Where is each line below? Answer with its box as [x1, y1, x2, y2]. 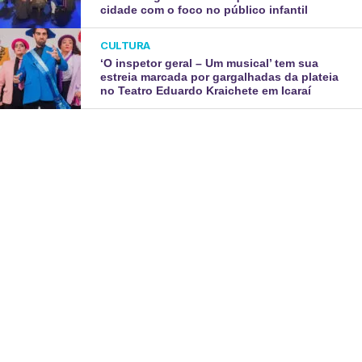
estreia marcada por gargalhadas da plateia [100, 69, 339, 83]
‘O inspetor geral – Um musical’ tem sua [100, 56, 319, 69]
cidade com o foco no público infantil [100, 2, 309, 16]
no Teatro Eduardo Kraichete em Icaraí [100, 83, 312, 97]
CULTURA [100, 38, 150, 52]
